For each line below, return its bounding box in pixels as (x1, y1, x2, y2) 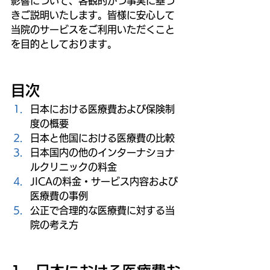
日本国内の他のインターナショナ (30, 147, 175, 157)
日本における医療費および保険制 (30, 104, 175, 114)
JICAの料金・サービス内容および (30, 176, 178, 186)
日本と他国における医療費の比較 (30, 133, 175, 143)
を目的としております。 (11, 39, 117, 49)
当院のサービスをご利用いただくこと (11, 24, 175, 34)
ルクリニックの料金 (30, 162, 117, 172)
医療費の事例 (30, 190, 88, 201)
